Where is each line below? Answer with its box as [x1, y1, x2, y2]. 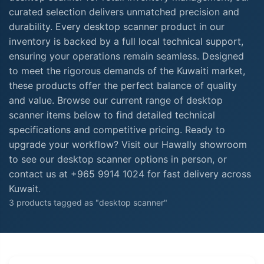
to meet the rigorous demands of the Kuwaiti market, [9, 64, 245, 77]
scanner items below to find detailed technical [9, 108, 215, 121]
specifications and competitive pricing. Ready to [9, 123, 225, 136]
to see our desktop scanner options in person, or [9, 153, 227, 165]
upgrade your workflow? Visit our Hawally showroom [9, 138, 247, 150]
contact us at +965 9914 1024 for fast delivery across [9, 167, 251, 180]
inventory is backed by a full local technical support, [9, 35, 243, 47]
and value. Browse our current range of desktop [9, 94, 223, 106]
